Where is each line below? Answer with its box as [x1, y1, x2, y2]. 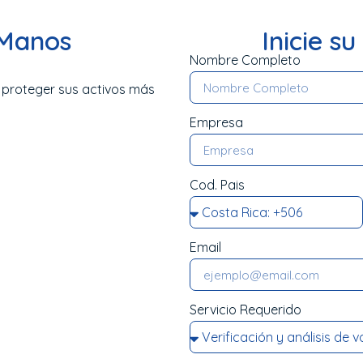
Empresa [190, 114, 243, 131]
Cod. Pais [190, 177, 245, 194]
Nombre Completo [190, 52, 301, 69]
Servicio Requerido [190, 301, 301, 318]
